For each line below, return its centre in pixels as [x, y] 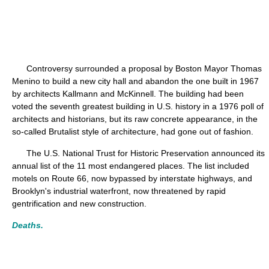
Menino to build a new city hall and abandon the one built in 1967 [135, 81]
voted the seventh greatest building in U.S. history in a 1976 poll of [138, 106]
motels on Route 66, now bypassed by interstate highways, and [132, 178]
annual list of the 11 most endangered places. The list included [131, 166]
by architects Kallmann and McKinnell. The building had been [128, 94]
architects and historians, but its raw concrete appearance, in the [135, 119]
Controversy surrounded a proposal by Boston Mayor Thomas [137, 68]
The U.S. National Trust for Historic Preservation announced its [138, 153]
